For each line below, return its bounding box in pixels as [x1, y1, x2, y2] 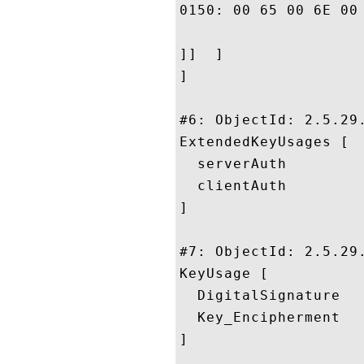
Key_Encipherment [180, 310, 340, 325]
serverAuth [180, 156, 287, 171]
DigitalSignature [180, 288, 340, 303]
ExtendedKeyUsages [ [180, 134, 349, 149]
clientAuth [180, 178, 287, 193]
